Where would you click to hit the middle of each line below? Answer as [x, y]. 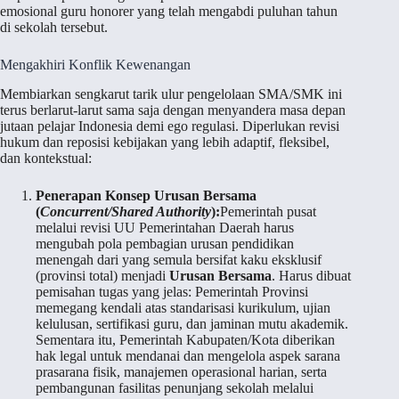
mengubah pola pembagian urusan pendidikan [165, 243]
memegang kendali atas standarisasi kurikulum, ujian [183, 307]
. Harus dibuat [311, 275]
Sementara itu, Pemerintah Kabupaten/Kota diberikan [185, 339]
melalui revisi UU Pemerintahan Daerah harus [165, 227]
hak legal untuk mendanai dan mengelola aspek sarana [188, 355]
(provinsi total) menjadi [102, 275]
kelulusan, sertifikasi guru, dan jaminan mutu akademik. [192, 323]
